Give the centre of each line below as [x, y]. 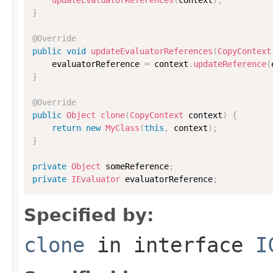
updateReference [230, 64]
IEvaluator [96, 179]
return [66, 128]
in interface [170, 245]
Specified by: [89, 215]
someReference [135, 166]
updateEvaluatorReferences [152, 51]
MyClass [122, 128]
